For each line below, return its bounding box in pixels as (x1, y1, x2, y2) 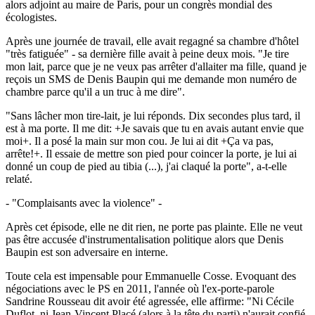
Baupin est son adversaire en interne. (6, 245, 168, 258)
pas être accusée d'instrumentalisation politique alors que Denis (6, 233, 283, 245)
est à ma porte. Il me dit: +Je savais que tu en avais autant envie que (6, 122, 304, 134)
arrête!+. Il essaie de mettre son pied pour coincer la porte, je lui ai (6, 147, 297, 160)
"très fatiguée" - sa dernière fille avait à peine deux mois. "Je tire (6, 47, 289, 60)
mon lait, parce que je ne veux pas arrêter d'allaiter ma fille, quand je (6, 60, 307, 72)
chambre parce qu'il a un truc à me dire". (6, 85, 185, 98)
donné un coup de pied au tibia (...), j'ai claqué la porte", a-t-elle (6, 160, 287, 172)
